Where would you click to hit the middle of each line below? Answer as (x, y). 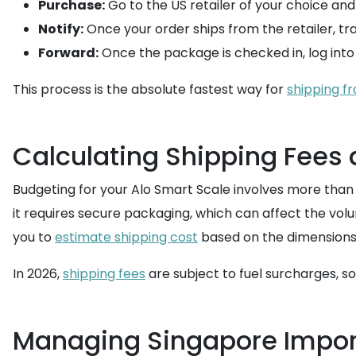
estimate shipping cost (126, 237)
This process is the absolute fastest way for (150, 89)
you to (34, 237)
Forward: (68, 53)
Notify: (61, 29)
